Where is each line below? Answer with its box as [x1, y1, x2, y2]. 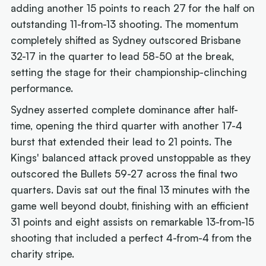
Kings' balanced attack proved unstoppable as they [11, 151, 251, 164]
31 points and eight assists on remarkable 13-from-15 [11, 215, 255, 228]
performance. [11, 82, 74, 95]
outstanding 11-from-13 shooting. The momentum [11, 18, 239, 31]
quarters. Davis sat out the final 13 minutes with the [11, 183, 251, 196]
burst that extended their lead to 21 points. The [11, 135, 233, 148]
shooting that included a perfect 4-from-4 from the [11, 231, 252, 244]
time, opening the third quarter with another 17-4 [11, 119, 243, 132]
